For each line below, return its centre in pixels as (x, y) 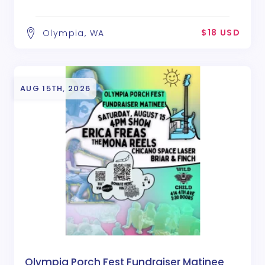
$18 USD (221, 33)
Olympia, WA (74, 33)
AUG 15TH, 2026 (56, 89)
